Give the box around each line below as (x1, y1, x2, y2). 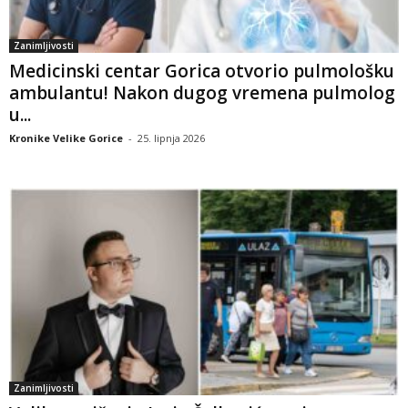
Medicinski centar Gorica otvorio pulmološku (9, 58, 394, 83)
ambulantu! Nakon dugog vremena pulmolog (9, 80, 395, 105)
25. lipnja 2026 (138, 130, 205, 145)
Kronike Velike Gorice (9, 130, 123, 145)
